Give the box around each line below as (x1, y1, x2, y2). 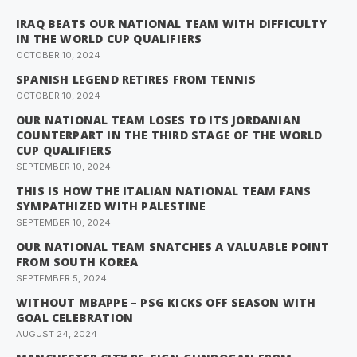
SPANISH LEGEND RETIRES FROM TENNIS (16, 72, 256, 88)
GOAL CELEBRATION (16, 310, 134, 326)
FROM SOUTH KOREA (16, 254, 139, 270)
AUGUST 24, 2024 (16, 328, 97, 340)
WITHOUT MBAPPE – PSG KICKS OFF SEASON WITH (16, 295, 316, 311)
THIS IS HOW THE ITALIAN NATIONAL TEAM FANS (16, 183, 312, 199)
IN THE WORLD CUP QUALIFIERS (16, 31, 202, 47)
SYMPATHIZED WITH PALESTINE (16, 198, 206, 214)
